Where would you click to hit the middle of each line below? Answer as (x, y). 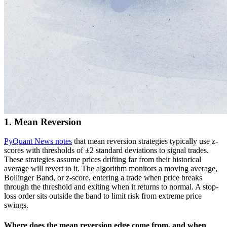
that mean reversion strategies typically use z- (145, 141)
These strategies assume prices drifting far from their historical (103, 160)
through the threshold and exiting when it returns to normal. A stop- (111, 187)
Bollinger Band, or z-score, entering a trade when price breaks (103, 178)
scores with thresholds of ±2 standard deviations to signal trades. (106, 150)
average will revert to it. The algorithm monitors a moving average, (111, 169)
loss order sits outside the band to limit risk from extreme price (103, 196)
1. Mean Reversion (43, 122)
